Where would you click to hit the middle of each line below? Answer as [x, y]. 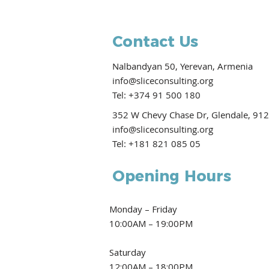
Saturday [128, 252]
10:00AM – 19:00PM [151, 223]
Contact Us [155, 41]
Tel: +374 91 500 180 [156, 95]
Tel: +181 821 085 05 [156, 144]
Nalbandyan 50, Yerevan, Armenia [183, 66]
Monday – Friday [146, 209]
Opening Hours [172, 176]
